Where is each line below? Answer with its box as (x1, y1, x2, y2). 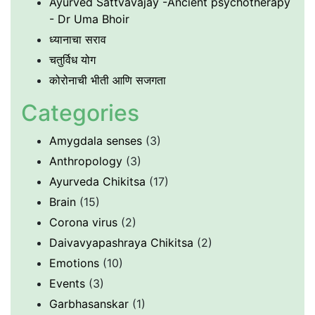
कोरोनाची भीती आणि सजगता (49, 73, 166, 88)
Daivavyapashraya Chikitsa (49, 236, 193, 250)
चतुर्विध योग (49, 53, 96, 67)
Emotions (49, 256, 99, 271)
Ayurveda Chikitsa (49, 174, 146, 189)
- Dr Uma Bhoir (49, 12, 129, 27)
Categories (21, 99, 139, 127)
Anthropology (49, 154, 122, 169)
